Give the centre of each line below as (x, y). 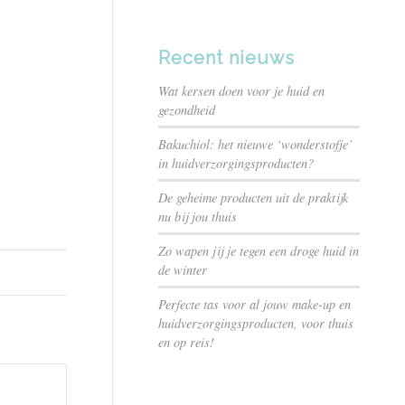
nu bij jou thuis (198, 217)
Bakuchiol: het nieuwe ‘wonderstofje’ (256, 144)
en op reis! (187, 342)
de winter (183, 270)
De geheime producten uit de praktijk (254, 198)
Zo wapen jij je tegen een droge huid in (259, 251)
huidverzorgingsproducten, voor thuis (256, 323)
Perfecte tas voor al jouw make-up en (255, 304)
